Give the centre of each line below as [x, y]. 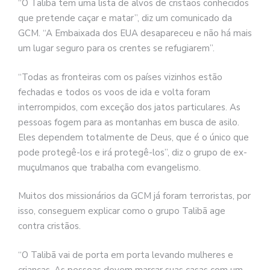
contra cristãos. [49, 226]
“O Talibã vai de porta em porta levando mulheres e [126, 255]
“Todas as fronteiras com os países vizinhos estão [120, 77]
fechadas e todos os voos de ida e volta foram [114, 92]
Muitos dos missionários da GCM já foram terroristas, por [134, 196]
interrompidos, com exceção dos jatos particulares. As [129, 107]
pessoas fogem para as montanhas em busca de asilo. [129, 122]
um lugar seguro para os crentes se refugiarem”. [116, 49]
